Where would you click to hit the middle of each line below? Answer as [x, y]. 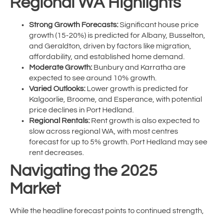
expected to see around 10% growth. [93, 78]
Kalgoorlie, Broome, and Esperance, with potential [116, 100]
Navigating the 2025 [84, 171]
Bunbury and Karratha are [139, 68]
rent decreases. [56, 153]
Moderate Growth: [61, 68]
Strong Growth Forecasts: [74, 25]
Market [35, 189]
